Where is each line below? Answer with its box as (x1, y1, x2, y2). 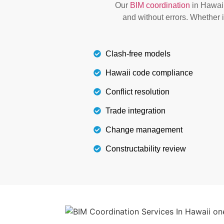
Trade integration (105, 106, 165, 115)
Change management (105, 125, 182, 134)
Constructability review (105, 144, 186, 153)
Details (182, 32, 205, 41)
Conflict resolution (105, 87, 169, 96)
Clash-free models (105, 49, 170, 58)
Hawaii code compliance (105, 68, 193, 77)
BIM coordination (130, 1, 190, 10)
